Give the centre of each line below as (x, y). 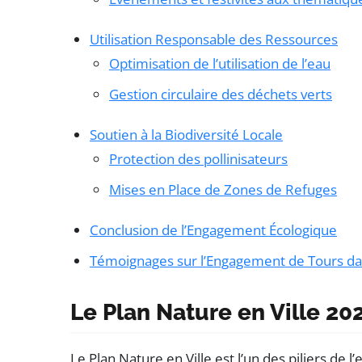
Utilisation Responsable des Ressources (214, 40)
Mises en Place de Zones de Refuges (223, 190)
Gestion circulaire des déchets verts (221, 95)
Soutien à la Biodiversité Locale (186, 135)
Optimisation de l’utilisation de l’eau (220, 64)
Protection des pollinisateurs (198, 159)
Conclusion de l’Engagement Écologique (213, 230)
